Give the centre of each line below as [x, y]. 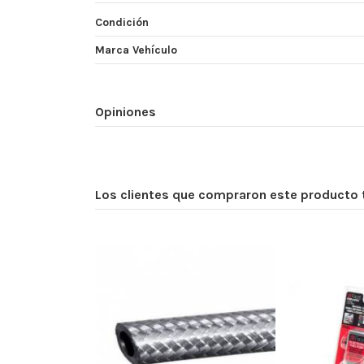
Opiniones [126, 112]
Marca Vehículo [136, 50]
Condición [122, 23]
